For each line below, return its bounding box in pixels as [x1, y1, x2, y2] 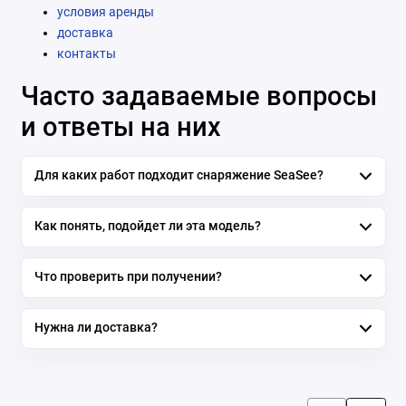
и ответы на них [20, 111, 221, 143]
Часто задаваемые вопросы [20, 81, 377, 112]
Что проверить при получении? [34, 269, 222, 285]
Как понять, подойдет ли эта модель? [34, 218, 261, 235]
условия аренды [56, 5, 154, 20]
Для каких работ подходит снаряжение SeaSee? [34, 168, 324, 184]
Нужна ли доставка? [34, 320, 158, 336]
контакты [56, 46, 116, 62]
